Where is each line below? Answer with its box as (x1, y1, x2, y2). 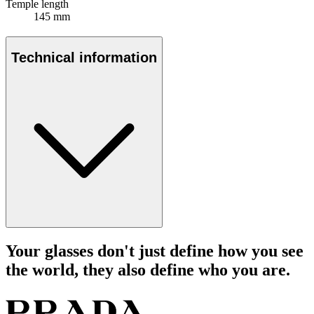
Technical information (11, 50, 157, 66)
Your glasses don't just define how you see (6, 241, 303, 260)
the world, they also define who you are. (6, 260, 290, 279)
